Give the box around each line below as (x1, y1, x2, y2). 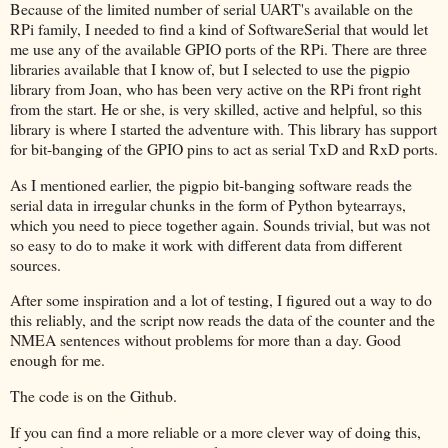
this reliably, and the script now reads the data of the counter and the (10, 309, 435, 331)
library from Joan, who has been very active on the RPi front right (10, 77, 421, 99)
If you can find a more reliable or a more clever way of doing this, (10, 421, 421, 443)
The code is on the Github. (10, 385, 177, 407)
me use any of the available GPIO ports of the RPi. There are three (10, 37, 427, 59)
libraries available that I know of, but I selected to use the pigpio (10, 57, 410, 79)
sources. (10, 253, 61, 275)
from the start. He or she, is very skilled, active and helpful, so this (10, 97, 422, 119)
